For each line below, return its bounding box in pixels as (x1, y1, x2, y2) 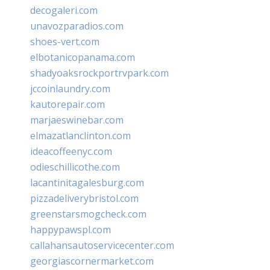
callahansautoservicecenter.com (30, 239, 174, 253)
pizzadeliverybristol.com (30, 192, 139, 206)
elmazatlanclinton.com (30, 129, 131, 143)
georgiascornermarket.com (30, 254, 154, 268)
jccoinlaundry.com (30, 82, 110, 96)
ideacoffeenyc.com (30, 145, 112, 159)
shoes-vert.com (30, 35, 99, 49)
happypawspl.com (30, 223, 111, 237)
